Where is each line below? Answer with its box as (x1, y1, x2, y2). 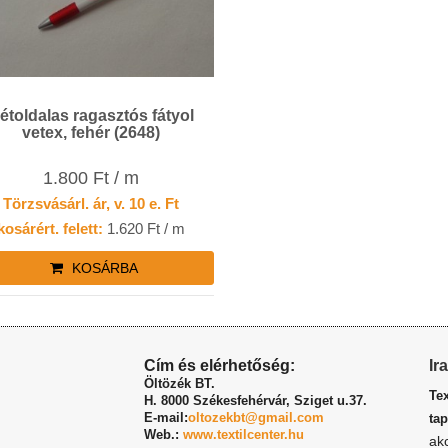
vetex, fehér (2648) (22, 123, 161, 141)
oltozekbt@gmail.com (188, 410, 324, 426)
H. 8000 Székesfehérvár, (144, 393, 294, 409)
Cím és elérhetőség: (144, 357, 295, 375)
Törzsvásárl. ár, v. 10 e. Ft (3, 195, 180, 213)
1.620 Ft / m (103, 220, 186, 238)
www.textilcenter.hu (183, 427, 304, 443)
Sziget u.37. (294, 393, 367, 409)
